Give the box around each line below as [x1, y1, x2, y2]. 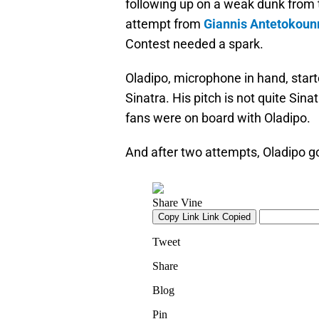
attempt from [125, 16, 204, 32]
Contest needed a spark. [125, 36, 263, 52]
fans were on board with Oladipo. [125, 110, 310, 126]
